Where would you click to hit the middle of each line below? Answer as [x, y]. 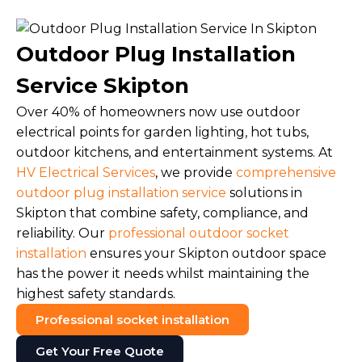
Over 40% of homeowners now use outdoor [158, 112]
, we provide [196, 172]
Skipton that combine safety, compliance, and [162, 213]
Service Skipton [103, 85]
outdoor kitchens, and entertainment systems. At [175, 152]
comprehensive [286, 172]
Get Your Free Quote [100, 351]
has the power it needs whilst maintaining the [163, 273]
